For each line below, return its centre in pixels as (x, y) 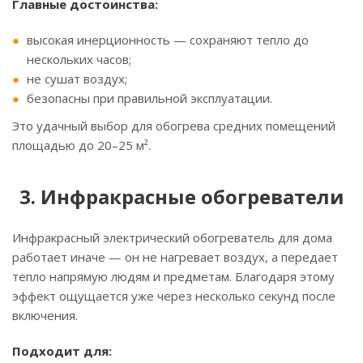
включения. (45, 316)
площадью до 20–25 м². (81, 145)
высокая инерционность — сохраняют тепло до (168, 40)
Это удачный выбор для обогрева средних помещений (174, 126)
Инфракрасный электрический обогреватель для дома (172, 238)
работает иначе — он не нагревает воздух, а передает (175, 257)
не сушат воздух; (77, 79)
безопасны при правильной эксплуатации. (149, 98)
